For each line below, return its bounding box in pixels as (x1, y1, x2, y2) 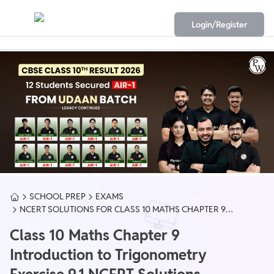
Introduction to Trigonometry (10, 245, 207, 265)
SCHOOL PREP (29, 191, 86, 202)
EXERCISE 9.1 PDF (20, 216, 86, 228)
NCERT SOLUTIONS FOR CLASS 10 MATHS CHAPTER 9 (20, 204, 226, 215)
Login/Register (191, 19, 247, 30)
